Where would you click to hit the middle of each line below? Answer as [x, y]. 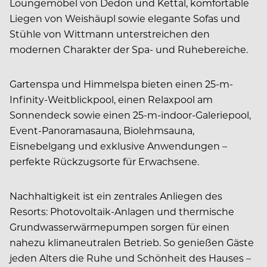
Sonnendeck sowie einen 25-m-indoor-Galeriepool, [130, 114]
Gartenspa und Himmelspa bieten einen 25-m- [121, 83]
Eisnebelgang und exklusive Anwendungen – [118, 145]
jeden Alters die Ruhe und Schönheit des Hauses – [130, 257]
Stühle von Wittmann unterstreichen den [110, 33]
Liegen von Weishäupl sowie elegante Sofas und [125, 18]
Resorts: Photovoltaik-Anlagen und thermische [122, 211]
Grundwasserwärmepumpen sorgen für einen [119, 226]
